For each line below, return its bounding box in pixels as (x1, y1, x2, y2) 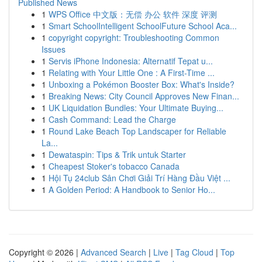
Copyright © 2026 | (9, 246, 81, 258)
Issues (42, 43, 65, 55)
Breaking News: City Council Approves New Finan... (49, 90, 239, 102)
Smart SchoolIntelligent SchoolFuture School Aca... (49, 20, 237, 32)
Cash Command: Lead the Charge (49, 113, 176, 125)
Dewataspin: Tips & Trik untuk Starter (49, 149, 186, 160)
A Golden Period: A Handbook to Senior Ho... (49, 184, 215, 195)
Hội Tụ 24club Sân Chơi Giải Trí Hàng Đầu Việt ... (49, 172, 230, 184)
